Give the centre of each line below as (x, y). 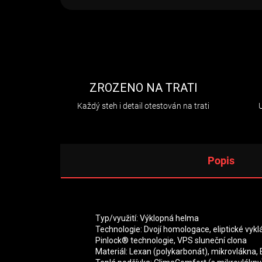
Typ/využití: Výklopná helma (147, 218)
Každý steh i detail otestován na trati (144, 106)
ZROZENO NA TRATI (143, 88)
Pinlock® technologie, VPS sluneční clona (171, 240)
